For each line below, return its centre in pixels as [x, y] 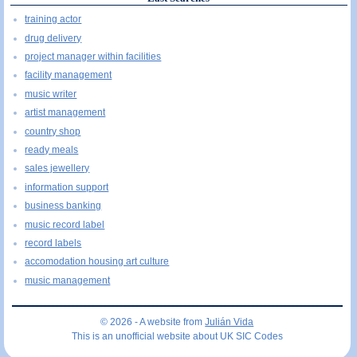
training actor [53, 20]
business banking [63, 206]
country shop [53, 131]
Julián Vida [229, 322]
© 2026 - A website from [153, 322]
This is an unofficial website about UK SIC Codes [177, 337]
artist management [65, 113]
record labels [53, 243]
